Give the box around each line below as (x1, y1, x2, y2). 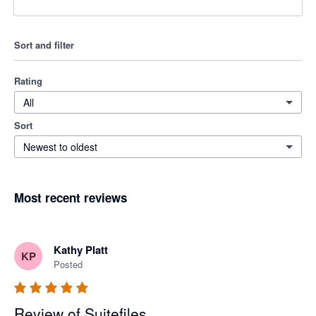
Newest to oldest (23, 140, 97, 154)
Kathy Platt (54, 242, 108, 258)
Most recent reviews (14, 189, 127, 206)
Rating (14, 74, 42, 87)
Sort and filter (14, 38, 74, 51)
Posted (54, 257, 83, 272)
